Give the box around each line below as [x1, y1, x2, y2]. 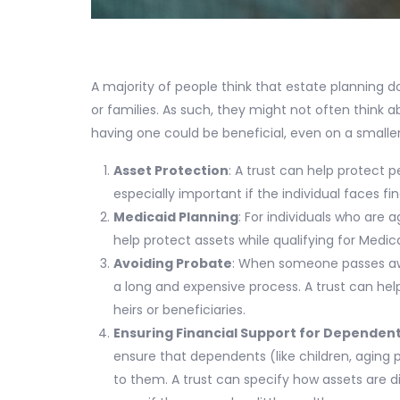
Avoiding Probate [113, 254, 232, 273]
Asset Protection [113, 162, 229, 180]
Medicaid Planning [113, 208, 238, 227]
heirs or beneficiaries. [113, 301, 246, 320]
